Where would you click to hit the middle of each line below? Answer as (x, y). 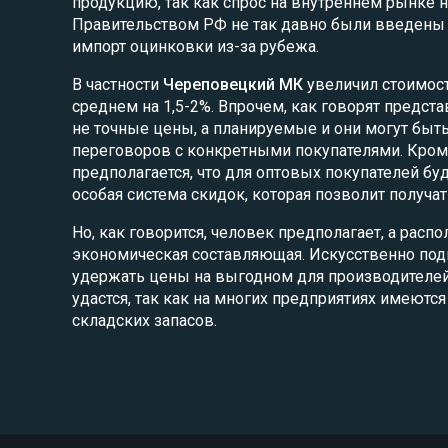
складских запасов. (144, 321)
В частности (117, 85)
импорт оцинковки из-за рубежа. (195, 47)
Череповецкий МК (232, 85)
